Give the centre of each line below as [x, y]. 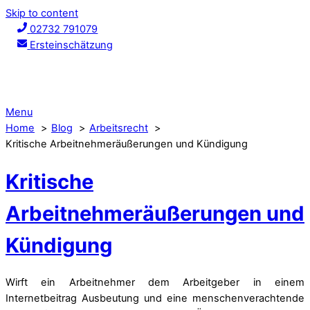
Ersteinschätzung [72, 45]
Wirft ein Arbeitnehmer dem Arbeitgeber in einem [155, 283]
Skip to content [42, 13]
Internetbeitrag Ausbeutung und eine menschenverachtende [155, 299]
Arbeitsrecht [119, 128]
